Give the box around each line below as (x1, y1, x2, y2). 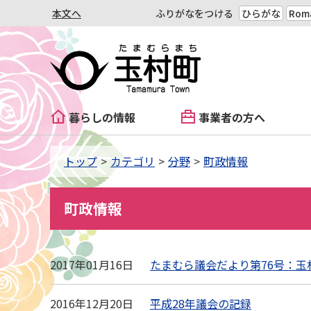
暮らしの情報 (69, 109, 135, 126)
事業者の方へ (199, 109, 265, 126)
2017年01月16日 (50, 256, 133, 273)
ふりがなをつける (155, 6, 233, 20)
